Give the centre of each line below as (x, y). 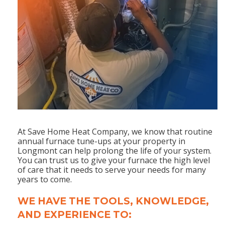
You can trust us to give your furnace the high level (114, 160)
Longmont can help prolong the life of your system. (115, 150)
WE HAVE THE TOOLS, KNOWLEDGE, (113, 201)
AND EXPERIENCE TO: (75, 214)
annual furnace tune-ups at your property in (101, 141)
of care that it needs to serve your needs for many (112, 170)
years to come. (45, 179)
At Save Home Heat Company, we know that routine (115, 131)
